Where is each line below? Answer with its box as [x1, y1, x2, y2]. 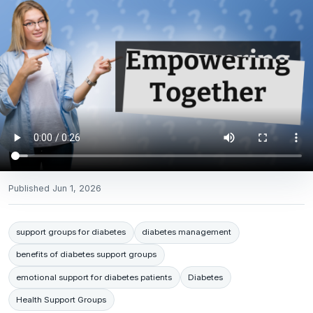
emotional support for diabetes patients [16, 272, 173, 282]
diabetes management [142, 227, 232, 238]
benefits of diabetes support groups [16, 249, 157, 260]
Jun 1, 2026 [52, 182, 101, 194]
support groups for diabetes [16, 227, 126, 238]
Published [8, 182, 52, 194]
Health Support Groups [16, 294, 107, 305]
